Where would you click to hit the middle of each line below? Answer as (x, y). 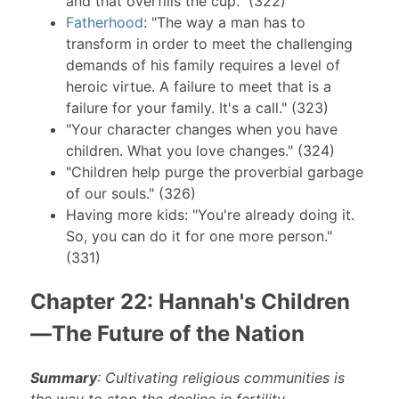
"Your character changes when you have (201, 129)
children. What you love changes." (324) (200, 150)
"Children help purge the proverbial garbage (214, 171)
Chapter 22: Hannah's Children (190, 301)
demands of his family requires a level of (203, 65)
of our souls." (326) (130, 193)
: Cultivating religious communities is (220, 378)
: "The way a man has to (224, 22)
